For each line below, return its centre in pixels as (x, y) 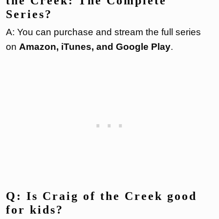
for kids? (35, 209)
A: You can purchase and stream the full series (103, 32)
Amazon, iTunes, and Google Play (95, 46)
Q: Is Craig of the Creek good (101, 196)
